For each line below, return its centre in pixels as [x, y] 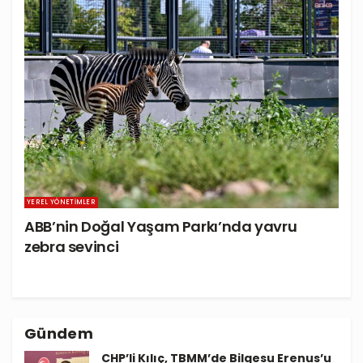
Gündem [59, 333]
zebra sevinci [72, 246]
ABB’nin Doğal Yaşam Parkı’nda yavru [161, 226]
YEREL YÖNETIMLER [62, 202]
